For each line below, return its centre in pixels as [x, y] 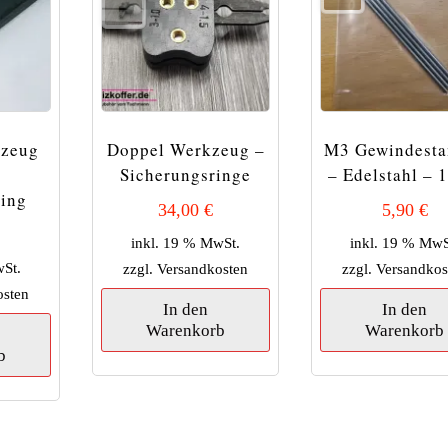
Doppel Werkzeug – [185, 150]
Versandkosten [203, 268]
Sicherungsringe [186, 175]
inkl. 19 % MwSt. [186, 242]
